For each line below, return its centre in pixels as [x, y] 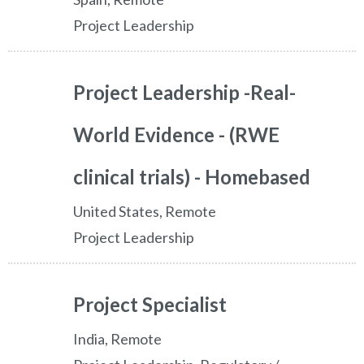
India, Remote [117, 339]
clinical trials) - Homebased [192, 177]
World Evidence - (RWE [176, 135]
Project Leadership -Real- [184, 93]
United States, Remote [145, 212]
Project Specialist [150, 305]
